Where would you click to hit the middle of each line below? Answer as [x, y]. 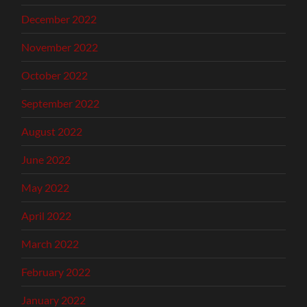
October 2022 [55, 75]
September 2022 [61, 103]
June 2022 [46, 160]
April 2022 [47, 216]
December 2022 [59, 19]
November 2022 [60, 47]
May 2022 [46, 188]
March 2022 [50, 244]
